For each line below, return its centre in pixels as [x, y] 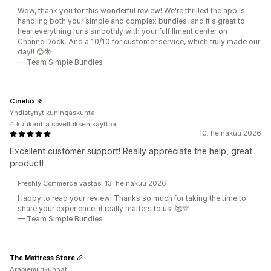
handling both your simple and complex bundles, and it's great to [131, 21]
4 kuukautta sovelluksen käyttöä [63, 124]
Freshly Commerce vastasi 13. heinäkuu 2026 [92, 183]
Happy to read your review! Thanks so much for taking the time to [132, 198]
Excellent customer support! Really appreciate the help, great [131, 151]
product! [27, 163]
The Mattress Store [42, 257]
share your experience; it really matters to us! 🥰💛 [103, 208]
